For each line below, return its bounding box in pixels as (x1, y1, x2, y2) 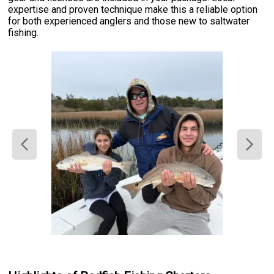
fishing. (8, 27, 39, 39)
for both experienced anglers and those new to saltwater (8, 15, 250, 28)
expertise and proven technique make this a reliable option (8, 4, 258, 16)
